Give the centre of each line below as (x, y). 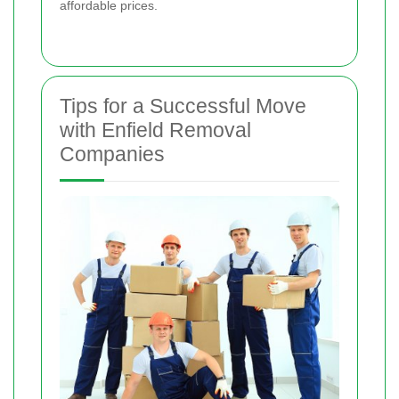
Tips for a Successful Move (183, 106)
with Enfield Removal (155, 130)
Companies (112, 154)
